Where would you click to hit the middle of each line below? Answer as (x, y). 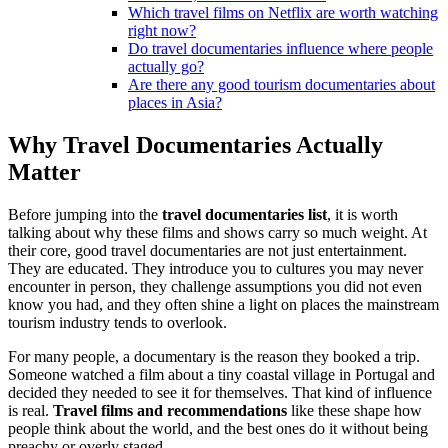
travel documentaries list (244, 214)
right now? (162, 30)
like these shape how (354, 410)
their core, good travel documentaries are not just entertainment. (207, 250)
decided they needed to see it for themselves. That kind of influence (220, 392)
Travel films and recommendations (170, 410)
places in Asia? (175, 102)
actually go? (166, 66)
